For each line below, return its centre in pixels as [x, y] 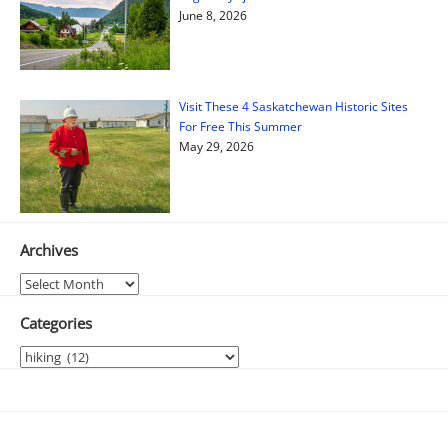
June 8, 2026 [212, 15]
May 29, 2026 [216, 146]
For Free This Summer [240, 126]
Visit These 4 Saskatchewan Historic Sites [293, 106]
